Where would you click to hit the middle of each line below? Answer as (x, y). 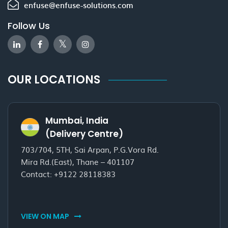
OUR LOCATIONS (54, 80)
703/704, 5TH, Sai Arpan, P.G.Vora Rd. (90, 150)
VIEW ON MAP (45, 217)
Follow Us (29, 26)
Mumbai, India (77, 120)
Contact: (37, 174)
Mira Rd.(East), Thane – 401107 (78, 162)
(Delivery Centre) (84, 134)
